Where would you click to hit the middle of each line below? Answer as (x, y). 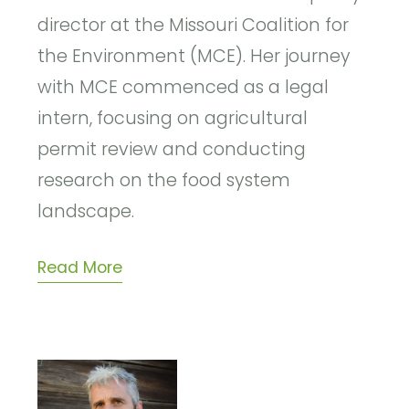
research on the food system (164, 181)
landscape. (86, 212)
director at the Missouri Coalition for (194, 26)
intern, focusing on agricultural (173, 119)
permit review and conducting (172, 150)
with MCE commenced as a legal (184, 88)
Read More (80, 268)
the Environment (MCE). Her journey (194, 57)
